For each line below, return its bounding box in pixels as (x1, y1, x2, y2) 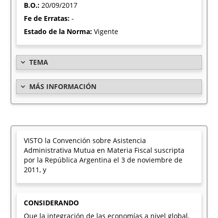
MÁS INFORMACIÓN (29, 82, 97, 91)
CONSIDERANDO (24, 198, 79, 207)
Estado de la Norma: (24, 27, 94, 36)
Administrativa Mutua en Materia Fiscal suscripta (24, 145, 185, 155)
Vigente (94, 27, 119, 36)
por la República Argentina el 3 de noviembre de (24, 155, 183, 164)
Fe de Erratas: (24, 14, 72, 23)
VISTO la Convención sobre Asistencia (24, 136, 146, 145)
